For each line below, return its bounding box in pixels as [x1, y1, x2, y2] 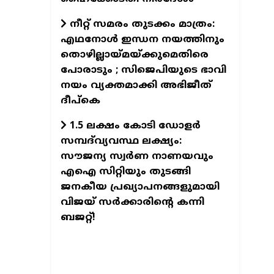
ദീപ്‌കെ [60, 94, 100, 107]
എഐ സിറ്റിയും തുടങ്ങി [60, 165, 191, 178]
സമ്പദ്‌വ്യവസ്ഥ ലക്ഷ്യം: [60, 135, 182, 147]
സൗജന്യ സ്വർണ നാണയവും [60, 150, 213, 163]
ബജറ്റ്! [60, 211, 95, 224]
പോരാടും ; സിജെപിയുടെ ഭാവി [60, 64, 226, 76]
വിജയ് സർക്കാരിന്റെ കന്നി [60, 196, 204, 209]
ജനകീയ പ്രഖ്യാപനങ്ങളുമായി [60, 180, 220, 193]
